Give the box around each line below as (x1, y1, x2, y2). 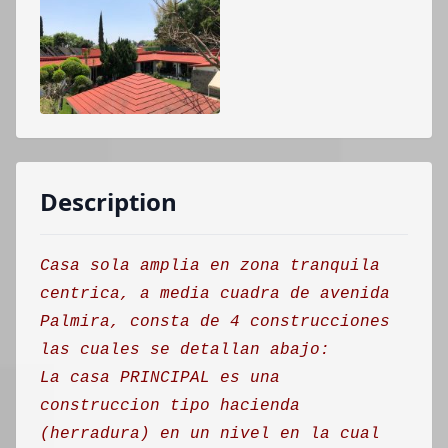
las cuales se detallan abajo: (40, 341, 330, 359)
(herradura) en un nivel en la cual (40, 425, 380, 443)
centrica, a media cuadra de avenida (40, 285, 390, 303)
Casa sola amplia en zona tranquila (40, 257, 380, 275)
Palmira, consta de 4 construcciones (40, 313, 390, 331)
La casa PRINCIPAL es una (40, 369, 280, 387)
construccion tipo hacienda (40, 397, 300, 415)
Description (40, 185, 177, 218)
